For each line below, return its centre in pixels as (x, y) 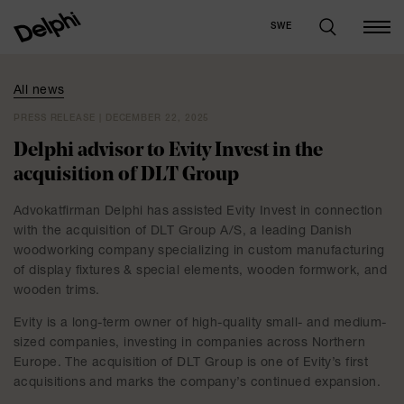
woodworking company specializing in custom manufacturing (199, 252)
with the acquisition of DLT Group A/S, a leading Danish (183, 232)
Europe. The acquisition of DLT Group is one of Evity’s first (191, 363)
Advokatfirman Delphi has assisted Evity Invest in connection (198, 212)
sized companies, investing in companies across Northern (190, 344)
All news (39, 91)
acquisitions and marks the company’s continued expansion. (197, 383)
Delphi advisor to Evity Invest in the (168, 151)
